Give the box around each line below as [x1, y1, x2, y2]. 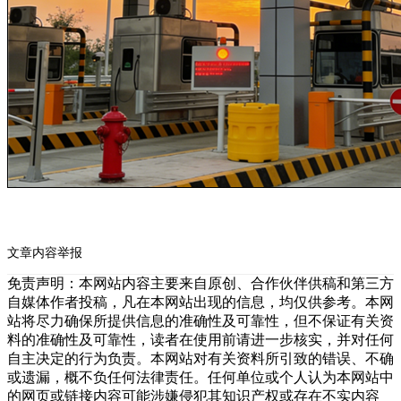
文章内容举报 [7, 245, 82, 260]
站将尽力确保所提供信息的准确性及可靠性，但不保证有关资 [7, 312, 394, 328]
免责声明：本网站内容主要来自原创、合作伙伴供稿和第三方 [7, 275, 394, 291]
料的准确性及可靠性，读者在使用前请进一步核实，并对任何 [7, 331, 394, 347]
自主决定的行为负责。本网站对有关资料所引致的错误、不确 [7, 350, 394, 366]
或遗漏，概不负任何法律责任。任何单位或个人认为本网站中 [7, 369, 394, 385]
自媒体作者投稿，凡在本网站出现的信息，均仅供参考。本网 [7, 294, 394, 310]
